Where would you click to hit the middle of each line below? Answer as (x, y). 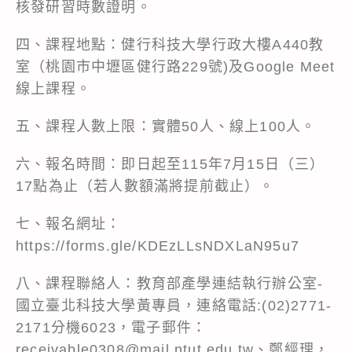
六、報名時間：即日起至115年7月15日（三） (170, 164)
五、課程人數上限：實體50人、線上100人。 (166, 126)
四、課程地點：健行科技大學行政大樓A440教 (170, 44)
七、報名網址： (69, 224)
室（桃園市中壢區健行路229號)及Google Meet (176, 66)
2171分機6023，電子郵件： (112, 327)
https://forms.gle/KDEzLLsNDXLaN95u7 (158, 246)
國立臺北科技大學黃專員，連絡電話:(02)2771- (174, 305)
